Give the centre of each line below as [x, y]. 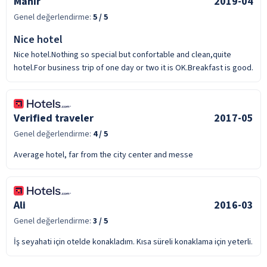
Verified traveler [54, 118]
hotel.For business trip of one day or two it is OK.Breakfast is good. [133, 68]
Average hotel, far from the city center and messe [103, 155]
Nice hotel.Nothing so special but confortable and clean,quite [122, 55]
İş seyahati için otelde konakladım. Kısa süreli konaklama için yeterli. [133, 242]
